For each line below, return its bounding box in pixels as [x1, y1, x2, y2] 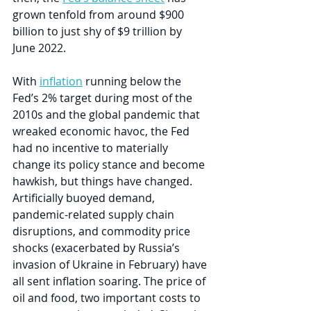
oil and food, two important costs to [12, 290, 203, 306]
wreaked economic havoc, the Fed [12, 124, 192, 140]
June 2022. [12, 40, 66, 56]
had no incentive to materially [12, 140, 171, 156]
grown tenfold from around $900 [12, 7, 187, 23]
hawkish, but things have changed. [12, 174, 195, 190]
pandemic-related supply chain [12, 207, 177, 223]
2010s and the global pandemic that [12, 107, 203, 123]
